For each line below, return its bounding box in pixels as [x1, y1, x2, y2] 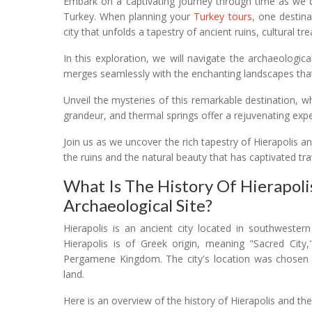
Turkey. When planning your [63, 9, 194, 23]
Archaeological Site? [63, 194, 212, 215]
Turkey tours [194, 9, 252, 23]
